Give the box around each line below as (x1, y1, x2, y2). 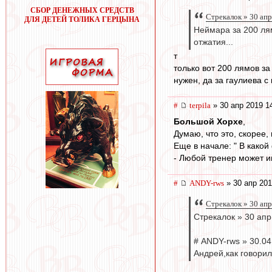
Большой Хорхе (174, 116, 243, 126)
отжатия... (194, 38, 233, 47)
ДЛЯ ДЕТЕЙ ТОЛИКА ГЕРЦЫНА (24, 15, 140, 24)
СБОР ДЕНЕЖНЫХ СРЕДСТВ (30, 6, 134, 15)
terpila (189, 101, 211, 110)
